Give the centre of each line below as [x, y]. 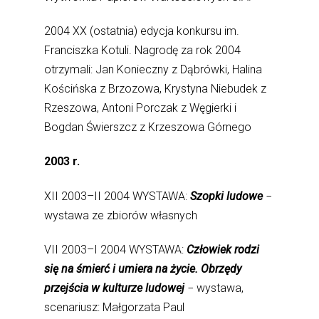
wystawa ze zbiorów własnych [121, 215]
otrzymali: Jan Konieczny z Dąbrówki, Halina [153, 70]
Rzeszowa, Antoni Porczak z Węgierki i [141, 108]
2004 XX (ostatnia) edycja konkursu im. [142, 31]
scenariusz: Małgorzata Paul [115, 307]
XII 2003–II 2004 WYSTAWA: [117, 196]
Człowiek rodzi [223, 249]
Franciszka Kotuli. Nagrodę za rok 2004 [143, 51]
